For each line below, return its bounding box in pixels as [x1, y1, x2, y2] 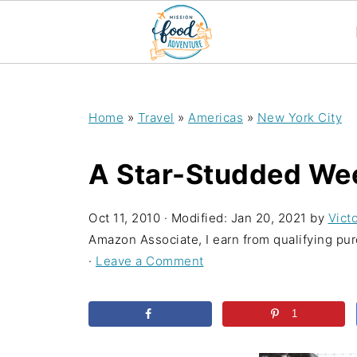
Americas [188, 110, 243, 125]
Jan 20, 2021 [230, 210, 307, 226]
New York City [257, 110, 342, 125]
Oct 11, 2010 [88, 210, 160, 226]
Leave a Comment [96, 253, 204, 269]
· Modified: [160, 210, 231, 226]
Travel [137, 110, 175, 125]
